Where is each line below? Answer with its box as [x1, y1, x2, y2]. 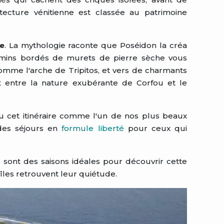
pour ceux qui [123, 123, 187, 133]
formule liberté [61, 123, 124, 133]
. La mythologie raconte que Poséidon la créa [4, 40, 187, 50]
